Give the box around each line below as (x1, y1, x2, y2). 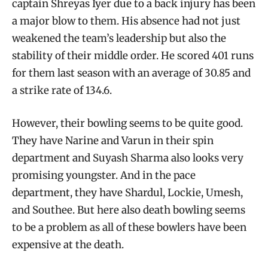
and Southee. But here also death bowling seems (12, 203, 245, 217)
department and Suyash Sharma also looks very (12, 151, 243, 165)
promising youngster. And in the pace (12, 168, 196, 182)
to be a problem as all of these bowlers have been (12, 220, 246, 234)
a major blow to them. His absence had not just (12, 14, 240, 28)
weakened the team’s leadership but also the (12, 31, 226, 45)
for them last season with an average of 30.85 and (12, 66, 251, 80)
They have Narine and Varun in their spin (12, 133, 214, 147)
